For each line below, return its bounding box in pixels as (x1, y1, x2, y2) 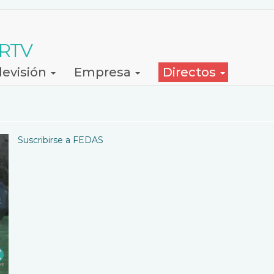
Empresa (74, 65, 134, 80)
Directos (163, 65, 219, 80)
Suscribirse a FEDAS (18, 135, 103, 146)
